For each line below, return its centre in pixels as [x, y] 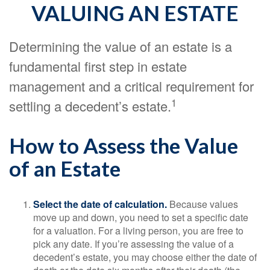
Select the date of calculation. [100, 204]
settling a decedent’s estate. [90, 106]
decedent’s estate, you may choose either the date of [145, 257]
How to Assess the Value [124, 145]
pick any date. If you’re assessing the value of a [133, 244]
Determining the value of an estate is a [121, 46]
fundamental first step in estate [98, 66]
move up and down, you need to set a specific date [141, 217]
